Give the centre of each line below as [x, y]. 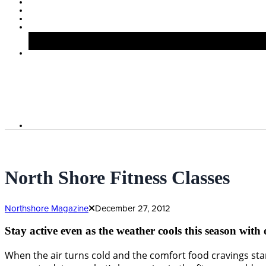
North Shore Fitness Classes [117, 177]
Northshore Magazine [47, 208]
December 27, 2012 [133, 208]
